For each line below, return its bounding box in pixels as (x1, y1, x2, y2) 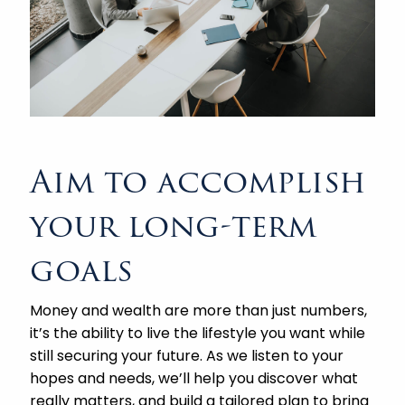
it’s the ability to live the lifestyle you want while (30, 322, 366, 344)
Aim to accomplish (30, 155, 367, 206)
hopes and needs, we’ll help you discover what (30, 367, 359, 389)
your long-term (30, 200, 317, 250)
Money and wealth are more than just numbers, (30, 299, 368, 321)
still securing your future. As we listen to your (30, 344, 344, 366)
